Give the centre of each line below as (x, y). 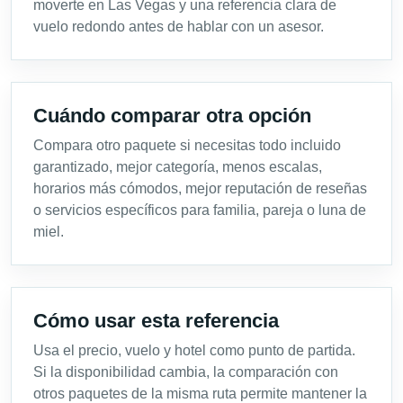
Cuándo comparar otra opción (172, 116)
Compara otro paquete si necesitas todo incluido (187, 146)
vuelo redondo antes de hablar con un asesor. (179, 27)
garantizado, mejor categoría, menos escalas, (178, 167)
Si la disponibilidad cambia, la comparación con (186, 372)
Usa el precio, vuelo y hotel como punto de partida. (194, 351)
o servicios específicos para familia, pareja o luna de (200, 210)
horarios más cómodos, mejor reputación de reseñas (200, 189)
